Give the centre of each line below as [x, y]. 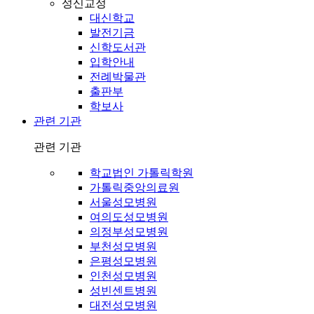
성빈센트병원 [123, 290]
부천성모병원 [123, 246]
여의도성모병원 [129, 217]
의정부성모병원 [129, 231]
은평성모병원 [123, 261]
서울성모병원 [123, 202]
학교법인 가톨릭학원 [142, 172]
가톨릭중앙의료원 [135, 187]
